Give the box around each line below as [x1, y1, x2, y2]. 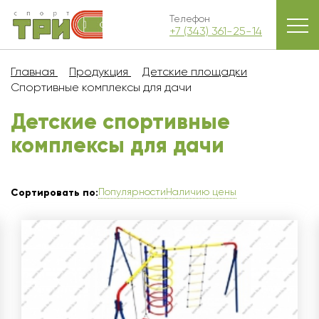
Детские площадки [142, 65, 247, 78]
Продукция [69, 65, 128, 78]
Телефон [169, 12, 210, 24]
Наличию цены [166, 186, 236, 197]
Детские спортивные [11, 108, 230, 135]
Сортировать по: [11, 186, 98, 199]
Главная [11, 65, 55, 78]
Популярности [98, 186, 166, 197]
